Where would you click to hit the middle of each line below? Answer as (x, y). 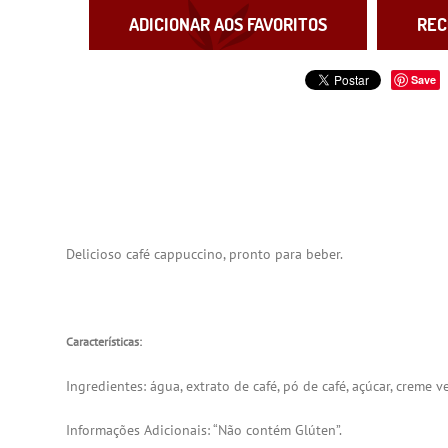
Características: (104, 341)
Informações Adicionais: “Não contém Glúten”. (204, 429)
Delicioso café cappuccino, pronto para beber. (206, 253)
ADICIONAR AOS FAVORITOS (228, 25)
